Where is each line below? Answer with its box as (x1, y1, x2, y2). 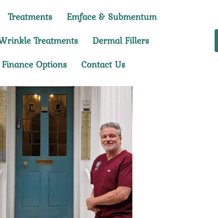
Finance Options (1, 57, 67, 71)
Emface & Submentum (67, 10, 157, 23)
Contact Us (81, 57, 125, 71)
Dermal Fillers (92, 34, 149, 47)
